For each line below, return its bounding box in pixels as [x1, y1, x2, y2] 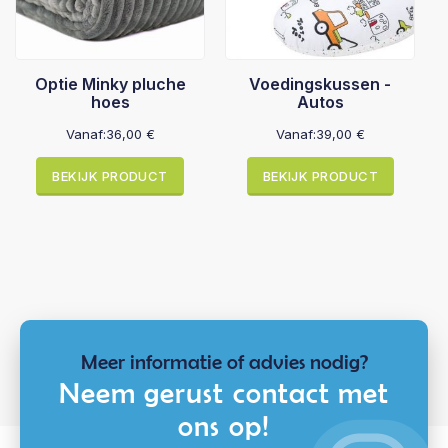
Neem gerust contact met [59, 376, 389, 409]
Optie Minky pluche [34, 73, 186, 94]
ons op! [178, 409, 270, 442]
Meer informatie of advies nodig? [80, 349, 368, 373]
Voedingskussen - [249, 73, 392, 94]
